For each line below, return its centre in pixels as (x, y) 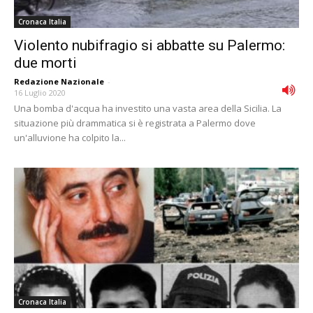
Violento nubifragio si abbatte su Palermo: (150, 45)
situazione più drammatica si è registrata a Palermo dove (135, 123)
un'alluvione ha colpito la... (70, 137)
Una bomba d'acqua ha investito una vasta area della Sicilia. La (148, 108)
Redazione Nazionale (59, 81)
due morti (45, 63)
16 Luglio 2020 (40, 92)
